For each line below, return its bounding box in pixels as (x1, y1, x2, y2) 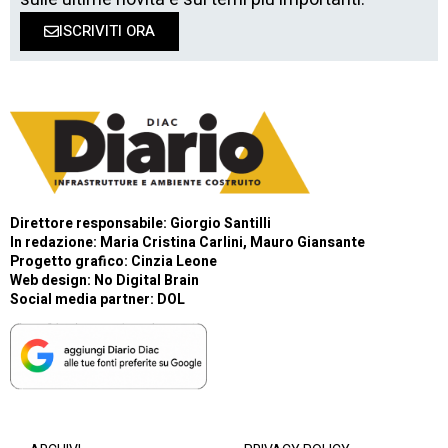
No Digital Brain (94, 270, 199, 292)
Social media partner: (10, 289, 157, 311)
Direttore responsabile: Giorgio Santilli (10, 213, 271, 235)
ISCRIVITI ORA (59, 20, 155, 43)
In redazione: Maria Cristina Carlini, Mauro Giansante (10, 232, 365, 254)
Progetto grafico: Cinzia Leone (10, 251, 217, 273)
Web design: (10, 270, 94, 292)
